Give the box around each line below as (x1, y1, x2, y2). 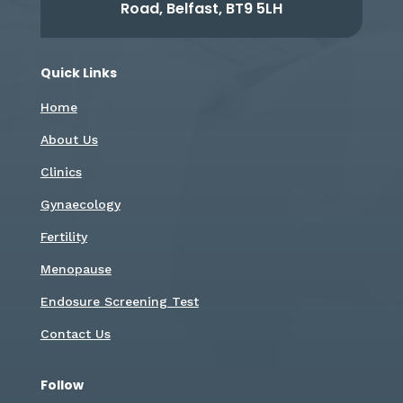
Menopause (40, 261, 112, 276)
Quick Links (40, 63, 117, 82)
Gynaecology (40, 196, 121, 211)
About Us (40, 131, 98, 147)
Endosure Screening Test (40, 293, 199, 309)
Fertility (40, 228, 87, 244)
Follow (40, 375, 84, 394)
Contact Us (40, 326, 111, 341)
